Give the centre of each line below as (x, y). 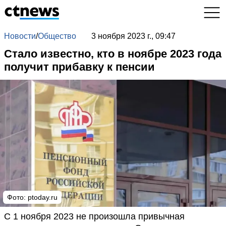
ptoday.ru (43, 197)
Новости (20, 36)
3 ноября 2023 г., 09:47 (133, 36)
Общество (57, 36)
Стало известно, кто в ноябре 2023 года (113, 54)
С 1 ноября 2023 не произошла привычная (94, 216)
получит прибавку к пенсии (79, 67)
